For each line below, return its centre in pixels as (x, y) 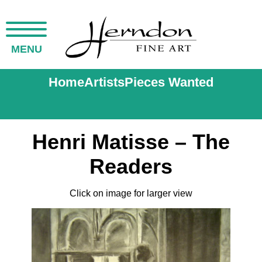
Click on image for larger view (131, 193)
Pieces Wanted (169, 82)
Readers (131, 166)
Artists (104, 82)
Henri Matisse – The (131, 142)
